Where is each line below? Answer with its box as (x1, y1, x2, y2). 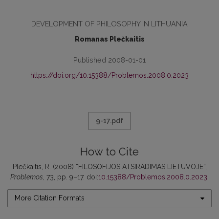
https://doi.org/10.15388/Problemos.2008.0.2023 (30, 71, 189, 79)
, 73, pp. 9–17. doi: (43, 173, 98, 181)
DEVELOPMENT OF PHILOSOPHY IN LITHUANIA (31, 20, 188, 28)
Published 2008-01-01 (73, 56, 146, 64)
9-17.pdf (96, 117, 123, 125)
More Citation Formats (15, 194, 85, 202)
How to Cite (80, 146, 139, 158)
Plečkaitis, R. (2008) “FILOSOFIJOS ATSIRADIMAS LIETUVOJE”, (12, 163, 207, 171)
